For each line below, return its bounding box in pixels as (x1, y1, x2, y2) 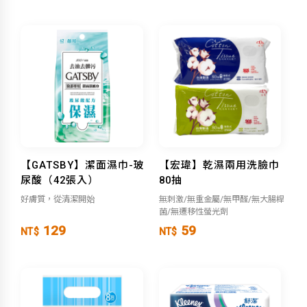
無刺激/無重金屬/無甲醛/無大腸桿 (158, 195, 284, 204)
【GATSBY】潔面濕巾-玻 (21, 159, 145, 171)
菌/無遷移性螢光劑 (158, 207, 228, 217)
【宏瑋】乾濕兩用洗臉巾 (158, 159, 280, 171)
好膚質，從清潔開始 (21, 195, 95, 204)
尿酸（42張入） (21, 174, 99, 186)
